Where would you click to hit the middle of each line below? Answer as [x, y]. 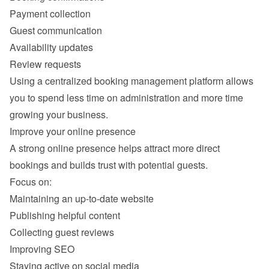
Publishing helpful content [65, 215]
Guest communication [56, 30]
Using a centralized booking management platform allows [131, 81]
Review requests [45, 64]
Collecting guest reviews [62, 232]
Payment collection [50, 14]
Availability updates [51, 47]
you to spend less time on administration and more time [126, 98]
